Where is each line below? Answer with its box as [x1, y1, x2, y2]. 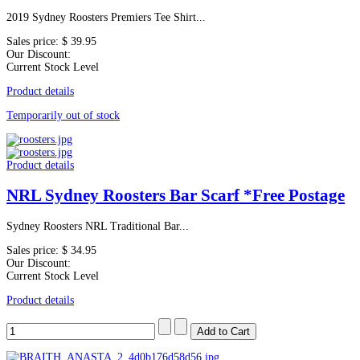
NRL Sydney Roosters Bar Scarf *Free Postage [6, 186, 345, 206]
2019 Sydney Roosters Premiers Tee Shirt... [6, 10, 206, 23]
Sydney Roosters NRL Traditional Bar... [6, 219, 189, 232]
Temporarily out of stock [6, 108, 120, 121]
